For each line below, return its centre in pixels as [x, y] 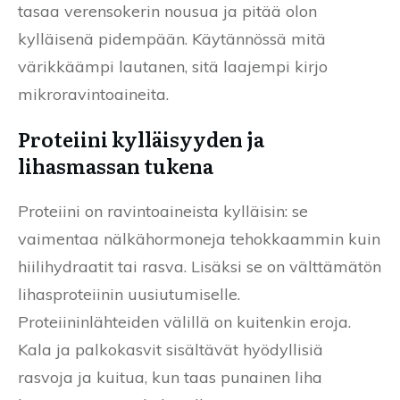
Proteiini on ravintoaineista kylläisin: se [163, 211]
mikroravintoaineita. [93, 94]
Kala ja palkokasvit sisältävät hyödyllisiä [171, 349]
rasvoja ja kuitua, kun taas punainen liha [170, 377]
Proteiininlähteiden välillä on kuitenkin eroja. [184, 321]
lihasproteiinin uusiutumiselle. [129, 294]
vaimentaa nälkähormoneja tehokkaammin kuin [199, 238]
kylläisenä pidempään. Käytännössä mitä [172, 38]
